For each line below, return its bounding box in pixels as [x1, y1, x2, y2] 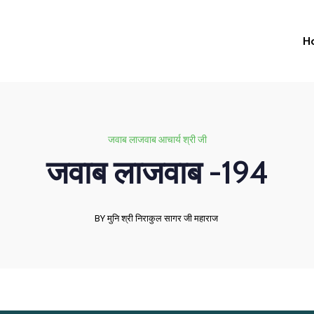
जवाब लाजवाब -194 [46, 153, 268, 191]
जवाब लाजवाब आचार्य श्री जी [107, 134, 207, 145]
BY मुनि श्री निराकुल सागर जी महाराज [94, 213, 218, 224]
